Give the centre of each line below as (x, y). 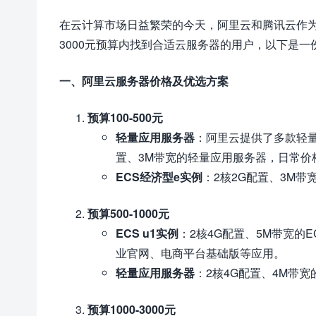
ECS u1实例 (147, 233)
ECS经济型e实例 (159, 177)
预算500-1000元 (128, 213)
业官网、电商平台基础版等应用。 (200, 253)
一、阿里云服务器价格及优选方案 (144, 81)
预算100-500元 (125, 117)
